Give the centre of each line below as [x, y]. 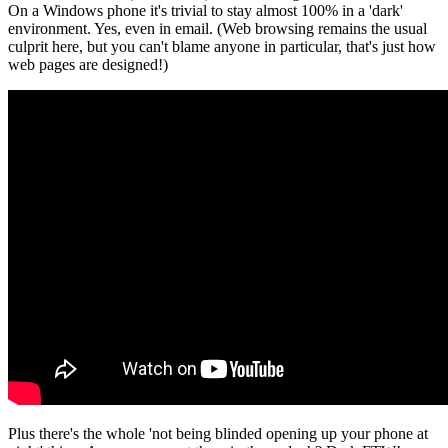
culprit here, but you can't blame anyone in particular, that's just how [222, 46]
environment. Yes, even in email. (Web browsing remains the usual [217, 28]
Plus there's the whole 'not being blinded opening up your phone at [218, 433]
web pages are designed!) [88, 64]
